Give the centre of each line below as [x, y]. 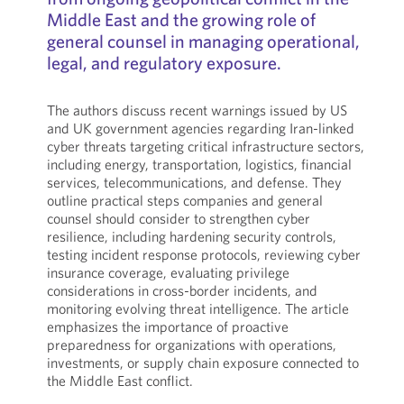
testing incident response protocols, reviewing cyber [203, 254]
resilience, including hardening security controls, [191, 236]
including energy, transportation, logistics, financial [199, 164]
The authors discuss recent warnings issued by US [197, 110]
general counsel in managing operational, [203, 41]
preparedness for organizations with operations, [191, 344]
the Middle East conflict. [119, 381]
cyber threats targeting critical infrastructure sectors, [205, 146]
